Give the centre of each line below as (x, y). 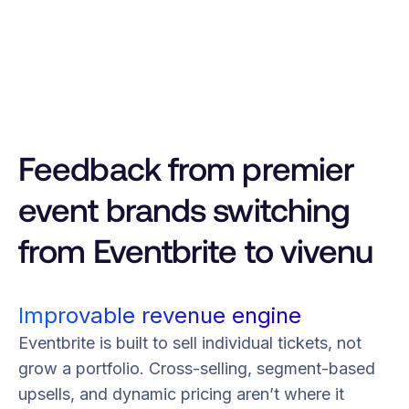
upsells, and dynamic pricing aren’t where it (181, 393)
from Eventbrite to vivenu (196, 251)
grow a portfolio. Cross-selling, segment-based (197, 368)
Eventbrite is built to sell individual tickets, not (190, 342)
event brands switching (184, 210)
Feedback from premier (187, 169)
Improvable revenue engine (160, 315)
